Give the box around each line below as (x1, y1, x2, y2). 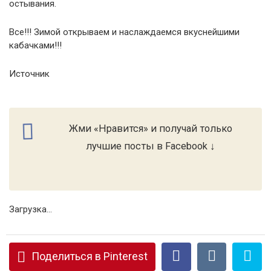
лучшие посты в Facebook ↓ (86, 140, 215, 152)
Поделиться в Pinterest (31, 250, 148, 263)
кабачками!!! (9, 40, 62, 51)
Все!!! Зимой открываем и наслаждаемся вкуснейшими (9, 27, 240, 38)
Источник (9, 68, 50, 79)
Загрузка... (9, 204, 52, 215)
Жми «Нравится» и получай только (69, 123, 232, 134)
